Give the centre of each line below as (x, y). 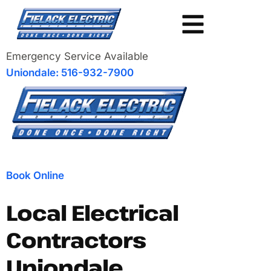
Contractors (76, 240)
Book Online (35, 176)
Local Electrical (92, 213)
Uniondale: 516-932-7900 (70, 73)
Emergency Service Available (77, 57)
